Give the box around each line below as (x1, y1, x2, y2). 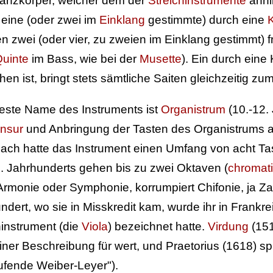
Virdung (208, 220, 249, 233)
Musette (140, 52, 182, 66)
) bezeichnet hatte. (108, 220, 208, 233)
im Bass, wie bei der (29, 52, 140, 66)
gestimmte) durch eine (145, 13, 268, 27)
